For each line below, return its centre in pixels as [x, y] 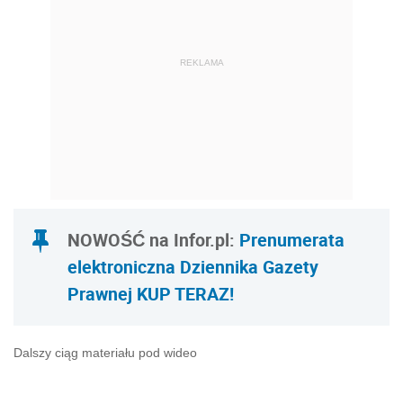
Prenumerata [292, 240]
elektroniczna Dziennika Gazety [193, 267]
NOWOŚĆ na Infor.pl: [153, 240]
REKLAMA [201, 62]
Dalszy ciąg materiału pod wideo [105, 353]
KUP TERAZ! [183, 294]
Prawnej [100, 294]
